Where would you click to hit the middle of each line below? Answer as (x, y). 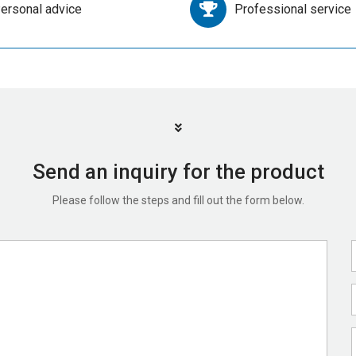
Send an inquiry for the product (178, 172)
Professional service (293, 10)
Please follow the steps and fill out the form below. (178, 201)
